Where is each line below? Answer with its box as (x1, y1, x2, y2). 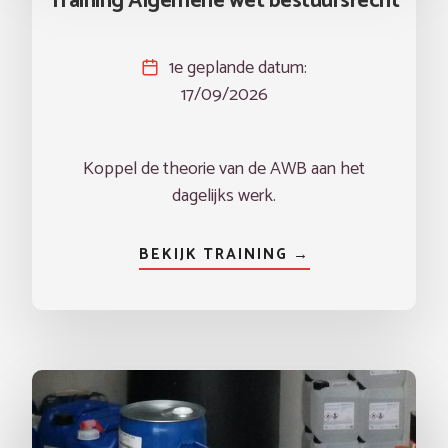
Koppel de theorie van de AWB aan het (83, 154, 365, 184)
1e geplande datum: (169, 53, 307, 83)
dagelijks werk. (172, 181, 276, 211)
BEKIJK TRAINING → (138, 242, 310, 267)
